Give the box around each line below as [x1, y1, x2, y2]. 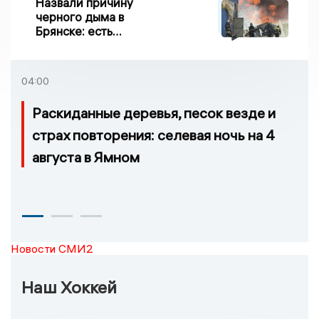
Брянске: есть [36, 23, 113, 38]
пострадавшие [36, 37, 118, 53]
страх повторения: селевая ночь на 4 [32, 125, 275, 144]
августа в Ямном [32, 147, 140, 166]
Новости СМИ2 [11, 241, 93, 256]
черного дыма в [36, 9, 124, 24]
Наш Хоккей [21, 276, 117, 298]
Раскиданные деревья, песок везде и [32, 103, 276, 122]
